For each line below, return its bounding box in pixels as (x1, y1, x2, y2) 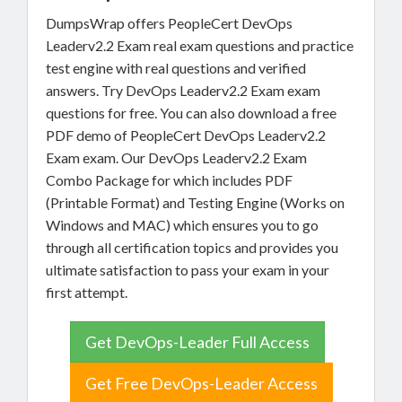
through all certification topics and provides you (46, 239, 338, 256)
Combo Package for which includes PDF (46, 171, 293, 188)
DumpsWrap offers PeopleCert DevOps (46, 14, 293, 31)
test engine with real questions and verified (46, 59, 306, 76)
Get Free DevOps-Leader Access (84, 373, 318, 393)
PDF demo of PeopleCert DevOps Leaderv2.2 (46, 127, 326, 144)
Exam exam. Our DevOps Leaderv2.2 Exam (46, 149, 310, 166)
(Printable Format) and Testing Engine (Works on (46, 194, 345, 211)
